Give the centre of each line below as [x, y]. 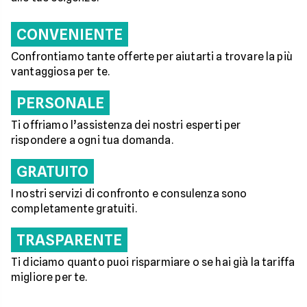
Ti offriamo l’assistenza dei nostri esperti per [126, 125]
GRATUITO [52, 171]
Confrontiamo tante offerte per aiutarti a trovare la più [152, 57]
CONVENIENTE [70, 34]
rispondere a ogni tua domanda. [92, 140]
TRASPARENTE [69, 240]
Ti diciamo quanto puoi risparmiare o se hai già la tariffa [153, 262]
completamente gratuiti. [74, 209]
